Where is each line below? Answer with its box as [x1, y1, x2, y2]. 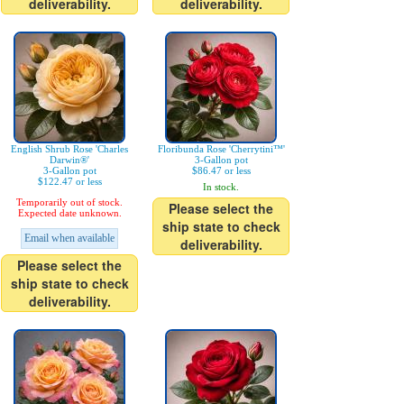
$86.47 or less [191, 165, 251, 177]
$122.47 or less [37, 176, 102, 188]
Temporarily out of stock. [16, 197, 123, 208]
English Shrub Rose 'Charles [11, 143, 128, 155]
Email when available [24, 232, 115, 245]
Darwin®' [50, 154, 89, 166]
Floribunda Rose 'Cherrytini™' [157, 143, 285, 155]
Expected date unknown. [17, 207, 122, 219]
